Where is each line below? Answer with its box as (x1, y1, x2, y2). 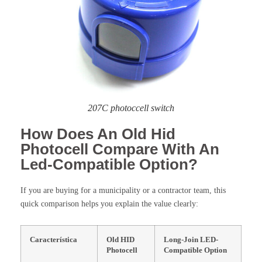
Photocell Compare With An (20, 140, 219, 158)
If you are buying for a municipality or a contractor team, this (20, 185, 226, 195)
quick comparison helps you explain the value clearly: (20, 199, 198, 208)
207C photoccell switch (88, 102, 174, 113)
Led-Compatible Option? (20, 155, 198, 173)
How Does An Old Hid (20, 125, 175, 143)
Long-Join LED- (164, 235, 218, 244)
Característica (30, 235, 77, 244)
